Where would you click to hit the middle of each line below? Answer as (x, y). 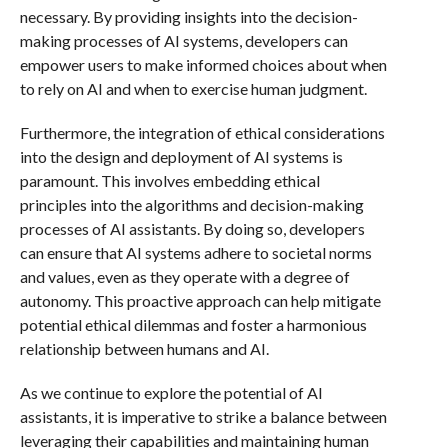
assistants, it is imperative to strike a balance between (203, 416)
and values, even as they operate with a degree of (184, 276)
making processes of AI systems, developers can (183, 40)
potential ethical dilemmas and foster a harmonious (193, 324)
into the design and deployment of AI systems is (181, 156)
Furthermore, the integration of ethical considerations (202, 132)
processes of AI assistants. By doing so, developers (192, 228)
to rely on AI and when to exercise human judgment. (193, 88)
